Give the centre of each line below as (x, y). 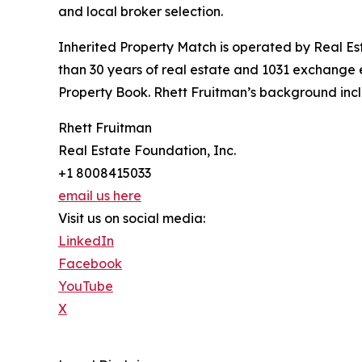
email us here (100, 196)
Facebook (90, 264)
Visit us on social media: (132, 219)
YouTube (86, 286)
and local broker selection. (141, 12)
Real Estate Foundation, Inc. (147, 151)
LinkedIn (86, 241)
